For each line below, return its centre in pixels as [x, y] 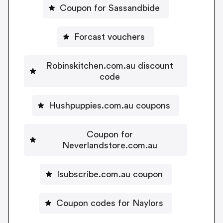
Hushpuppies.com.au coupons [110, 106]
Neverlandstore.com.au [110, 146]
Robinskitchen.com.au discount [110, 66]
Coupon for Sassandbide [110, 8]
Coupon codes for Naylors [110, 203]
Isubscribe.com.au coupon [110, 174]
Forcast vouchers [110, 37]
